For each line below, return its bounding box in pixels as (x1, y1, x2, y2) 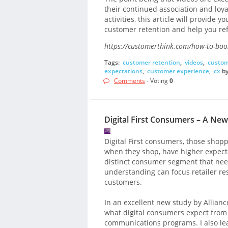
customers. (104, 177, 142, 187)
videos (184, 58, 203, 67)
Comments (113, 76, 145, 85)
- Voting (145, 76, 169, 85)
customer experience (147, 66, 209, 75)
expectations (104, 66, 142, 75)
